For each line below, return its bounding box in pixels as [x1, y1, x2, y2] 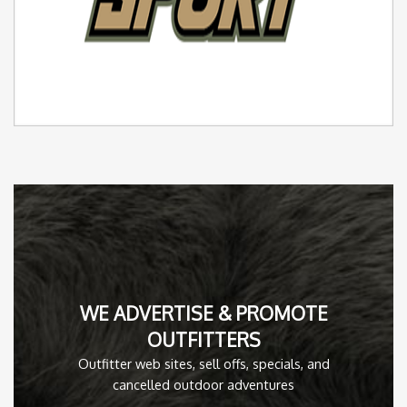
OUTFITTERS [146, 327, 261, 352]
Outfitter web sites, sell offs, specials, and [77, 354, 330, 372]
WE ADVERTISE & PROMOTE [79, 301, 328, 325]
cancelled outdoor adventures [113, 375, 294, 392]
